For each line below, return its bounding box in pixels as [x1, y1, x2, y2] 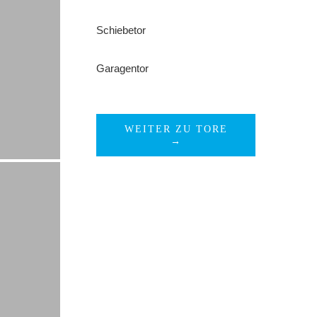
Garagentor [96, 62, 149, 74]
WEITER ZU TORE [124, 124, 228, 134]
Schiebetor [96, 24, 146, 36]
